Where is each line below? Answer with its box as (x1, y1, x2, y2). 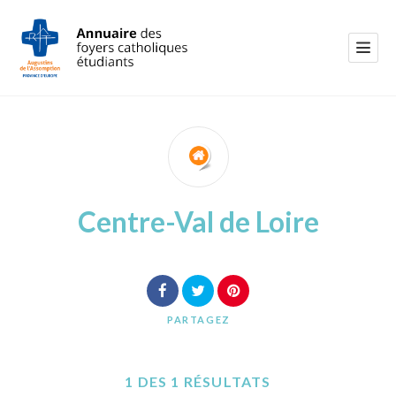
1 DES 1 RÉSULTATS (125, 372, 271, 390)
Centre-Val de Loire (77, 204, 319, 239)
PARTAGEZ (166, 313, 232, 325)
